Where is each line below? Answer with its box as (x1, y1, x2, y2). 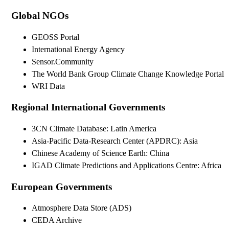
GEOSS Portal (32, 32, 79, 41)
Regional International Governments (11, 102, 165, 113)
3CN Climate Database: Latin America (32, 124, 156, 133)
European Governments (11, 181, 112, 192)
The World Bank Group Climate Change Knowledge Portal (32, 69, 224, 78)
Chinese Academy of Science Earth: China (32, 148, 169, 157)
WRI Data (32, 81, 65, 90)
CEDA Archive (32, 216, 82, 225)
